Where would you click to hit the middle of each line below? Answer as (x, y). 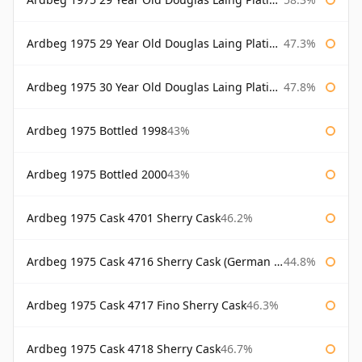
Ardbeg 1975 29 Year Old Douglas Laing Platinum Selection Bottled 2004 (148, 44)
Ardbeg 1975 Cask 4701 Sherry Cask (124, 218)
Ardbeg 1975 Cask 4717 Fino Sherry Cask (137, 305)
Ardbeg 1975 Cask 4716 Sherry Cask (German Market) (150, 262)
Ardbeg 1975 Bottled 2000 (97, 175)
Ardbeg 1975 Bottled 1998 (97, 131)
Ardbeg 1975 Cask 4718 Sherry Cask (124, 349)
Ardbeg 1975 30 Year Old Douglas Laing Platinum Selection (148, 87)
